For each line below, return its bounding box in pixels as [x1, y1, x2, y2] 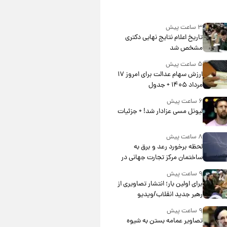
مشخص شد [169, 43, 203, 54]
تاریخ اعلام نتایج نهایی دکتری [125, 32, 203, 44]
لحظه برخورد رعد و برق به [133, 142, 203, 153]
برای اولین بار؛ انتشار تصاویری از [117, 179, 203, 190]
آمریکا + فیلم [168, 163, 203, 174]
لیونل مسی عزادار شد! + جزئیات [117, 106, 203, 118]
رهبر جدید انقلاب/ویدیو [137, 190, 203, 201]
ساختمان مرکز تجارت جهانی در [121, 153, 203, 164]
